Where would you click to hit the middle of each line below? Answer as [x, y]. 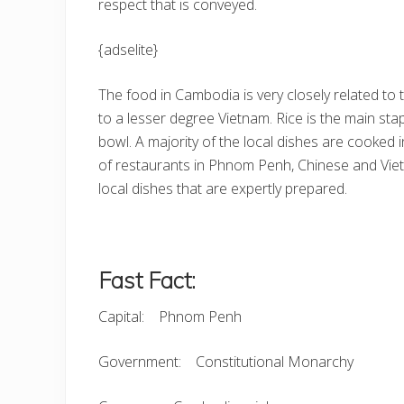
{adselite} [128, 50]
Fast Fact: [147, 280]
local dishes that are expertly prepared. [223, 188]
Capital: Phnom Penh [170, 317]
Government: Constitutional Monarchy [226, 362]
